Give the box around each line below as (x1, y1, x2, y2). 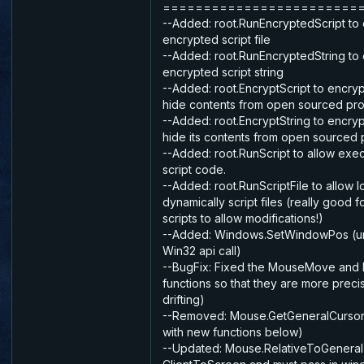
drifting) (162, 292, 205, 306)
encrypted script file (162, 32, 271, 46)
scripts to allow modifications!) (162, 210, 323, 225)
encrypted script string (162, 64, 284, 79)
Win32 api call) (162, 243, 241, 258)
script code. (162, 162, 226, 176)
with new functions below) (162, 324, 303, 339)
